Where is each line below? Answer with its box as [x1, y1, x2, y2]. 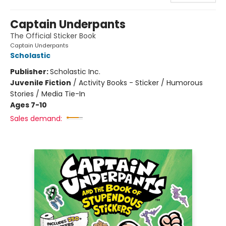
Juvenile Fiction [10, 77, 71, 88]
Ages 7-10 [10, 99, 47, 110]
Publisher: [10, 66, 50, 77]
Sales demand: [10, 113, 62, 124]
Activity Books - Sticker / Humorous [79, 77, 203, 88]
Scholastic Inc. [50, 66, 100, 77]
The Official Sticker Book [10, 30, 96, 41]
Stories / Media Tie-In [10, 88, 85, 99]
